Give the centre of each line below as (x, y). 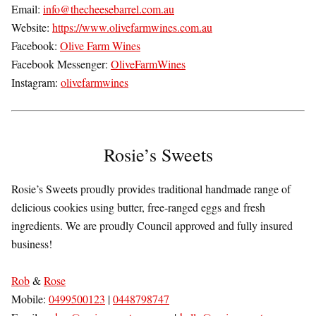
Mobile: (30, 299)
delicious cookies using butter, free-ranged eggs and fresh (138, 207)
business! (32, 244)
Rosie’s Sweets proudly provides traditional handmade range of (151, 189)
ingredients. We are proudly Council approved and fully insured (152, 226)
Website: (32, 28)
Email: (27, 9)
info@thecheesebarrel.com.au (109, 9)
